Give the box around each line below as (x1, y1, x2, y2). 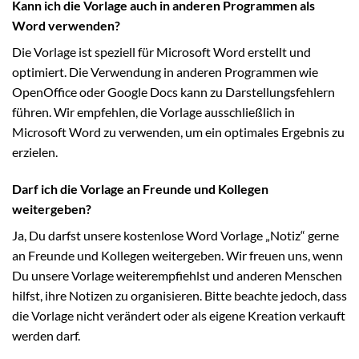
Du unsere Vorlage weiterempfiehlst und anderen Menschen (12, 267, 342, 283)
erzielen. (12, 143, 58, 159)
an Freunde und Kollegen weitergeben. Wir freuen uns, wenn (12, 247, 343, 263)
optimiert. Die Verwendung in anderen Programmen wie (12, 63, 318, 79)
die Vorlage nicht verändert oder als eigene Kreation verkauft (12, 307, 345, 323)
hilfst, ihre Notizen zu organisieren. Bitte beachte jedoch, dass (12, 287, 347, 303)
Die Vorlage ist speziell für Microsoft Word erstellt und (12, 43, 311, 59)
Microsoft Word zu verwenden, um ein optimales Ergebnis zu (12, 123, 345, 139)
